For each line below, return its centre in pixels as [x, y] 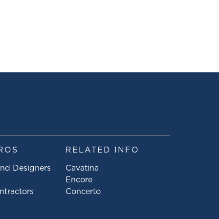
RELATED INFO [102, 150]
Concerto [83, 192]
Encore [79, 180]
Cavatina [82, 168]
